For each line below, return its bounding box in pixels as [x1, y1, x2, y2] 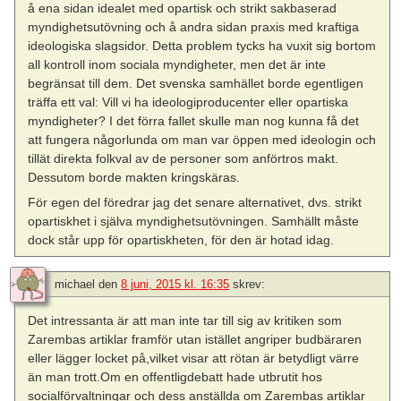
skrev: [233, 277, 265, 291]
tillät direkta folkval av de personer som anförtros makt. [28, 150, 339, 166]
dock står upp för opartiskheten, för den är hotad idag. [28, 232, 335, 247]
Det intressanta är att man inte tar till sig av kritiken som [28, 312, 343, 328]
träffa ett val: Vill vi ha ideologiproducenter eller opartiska [28, 94, 349, 109]
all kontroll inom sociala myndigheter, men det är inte [28, 56, 327, 72]
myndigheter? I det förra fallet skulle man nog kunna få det [28, 113, 360, 128]
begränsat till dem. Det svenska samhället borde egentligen [28, 75, 364, 90]
